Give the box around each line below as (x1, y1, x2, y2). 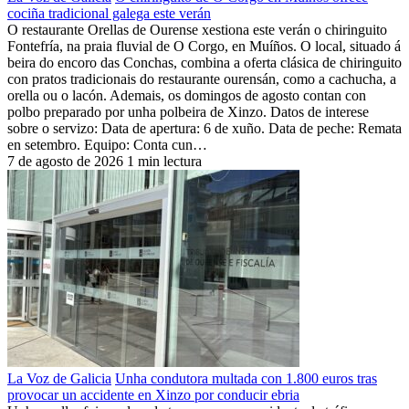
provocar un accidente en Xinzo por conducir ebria (7, 386, 299, 403)
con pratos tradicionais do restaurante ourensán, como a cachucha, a (7, 70, 396, 87)
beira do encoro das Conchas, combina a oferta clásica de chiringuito (7, 54, 402, 70)
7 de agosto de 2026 (7, 152, 123, 169)
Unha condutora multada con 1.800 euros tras (115, 370, 377, 386)
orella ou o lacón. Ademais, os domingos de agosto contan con (7, 87, 366, 103)
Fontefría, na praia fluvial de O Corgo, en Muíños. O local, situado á (7, 37, 401, 54)
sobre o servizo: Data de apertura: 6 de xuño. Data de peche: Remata (7, 120, 402, 136)
